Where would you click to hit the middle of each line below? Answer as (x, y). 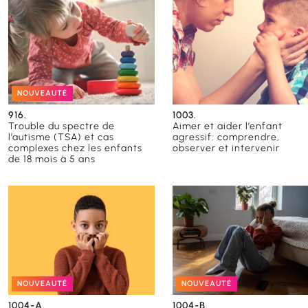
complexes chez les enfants (75, 148)
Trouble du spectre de (62, 126)
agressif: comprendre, (227, 137)
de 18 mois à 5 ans (52, 159)
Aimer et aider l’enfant (228, 126)
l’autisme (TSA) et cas (61, 137)
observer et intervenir (227, 148)
